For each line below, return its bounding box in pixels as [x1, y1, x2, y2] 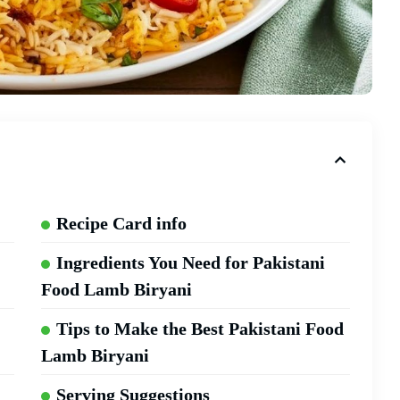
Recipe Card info [55, 213, 187, 234]
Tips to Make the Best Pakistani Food [55, 319, 344, 339]
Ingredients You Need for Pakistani [55, 253, 325, 273]
